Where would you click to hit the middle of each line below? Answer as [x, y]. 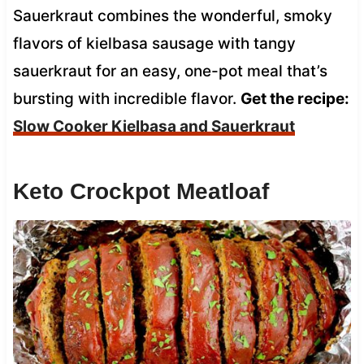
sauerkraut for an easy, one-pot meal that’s [170, 71]
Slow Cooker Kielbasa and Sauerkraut [154, 126]
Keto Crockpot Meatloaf [141, 191]
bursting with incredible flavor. [126, 98]
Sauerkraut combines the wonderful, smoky [172, 15]
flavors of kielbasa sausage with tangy [154, 43]
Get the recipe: [295, 98]
